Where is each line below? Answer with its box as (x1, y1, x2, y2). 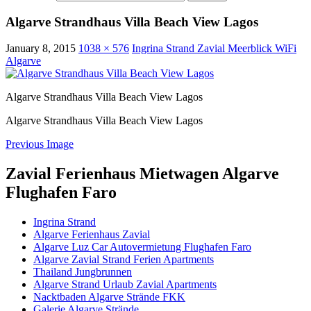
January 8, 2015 (6, 42, 76, 55)
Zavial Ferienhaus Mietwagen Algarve (6, 165, 279, 183)
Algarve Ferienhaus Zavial (33, 228, 150, 241)
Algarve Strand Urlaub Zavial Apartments (33, 278, 217, 291)
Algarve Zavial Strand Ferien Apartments (33, 253, 214, 266)
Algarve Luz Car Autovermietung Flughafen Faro (33, 241, 251, 253)
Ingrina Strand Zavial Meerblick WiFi (132, 42, 296, 55)
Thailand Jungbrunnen (33, 266, 132, 278)
